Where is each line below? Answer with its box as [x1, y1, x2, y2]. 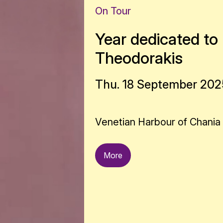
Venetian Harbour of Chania [95, 116, 221, 128]
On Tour [95, 5, 131, 17]
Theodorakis [95, 48, 183, 68]
